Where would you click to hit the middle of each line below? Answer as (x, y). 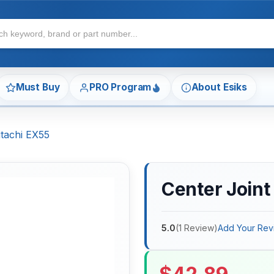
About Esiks (219, 87)
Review (199, 228)
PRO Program (120, 87)
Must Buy (38, 87)
